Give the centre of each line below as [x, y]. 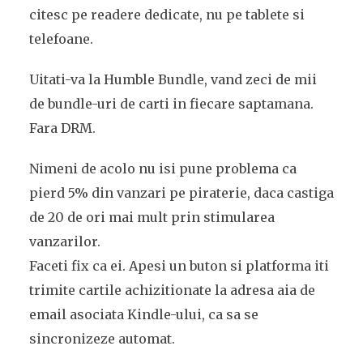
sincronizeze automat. [102, 339]
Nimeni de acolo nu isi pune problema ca [162, 169]
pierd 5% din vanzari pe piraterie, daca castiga [181, 193]
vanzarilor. [64, 241]
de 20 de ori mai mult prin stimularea [152, 217]
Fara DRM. [62, 128]
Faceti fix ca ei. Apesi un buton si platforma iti [179, 266]
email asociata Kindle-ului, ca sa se [143, 314]
